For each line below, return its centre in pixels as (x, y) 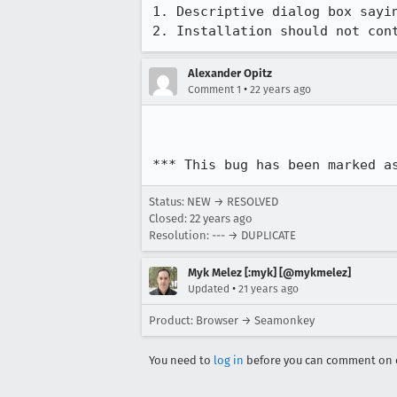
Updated (209, 289)
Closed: (169, 218)
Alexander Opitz (230, 73)
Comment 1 (214, 90)
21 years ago (269, 289)
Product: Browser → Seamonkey (232, 320)
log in (229, 360)
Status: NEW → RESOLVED (214, 202)
